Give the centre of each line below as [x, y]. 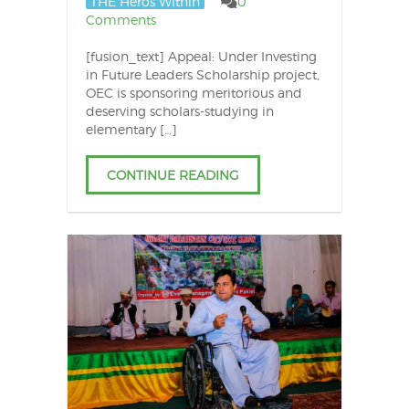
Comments [121, 19]
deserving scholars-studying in [179, 110]
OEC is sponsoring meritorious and [194, 92]
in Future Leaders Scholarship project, [202, 74]
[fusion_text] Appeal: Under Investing [201, 56]
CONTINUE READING [173, 174]
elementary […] [131, 129]
